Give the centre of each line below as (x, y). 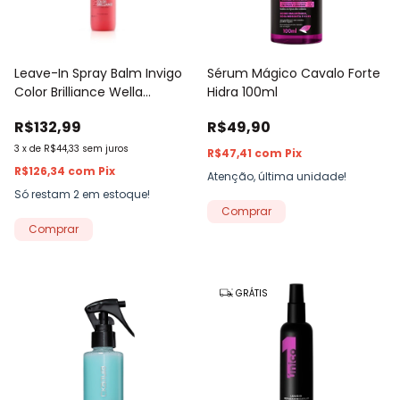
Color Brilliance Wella (79, 92)
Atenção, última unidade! (277, 176)
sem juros (105, 148)
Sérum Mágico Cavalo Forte (294, 73)
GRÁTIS (250, 293)
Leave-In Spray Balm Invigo (98, 73)
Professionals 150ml (74, 110)
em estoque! (115, 194)
